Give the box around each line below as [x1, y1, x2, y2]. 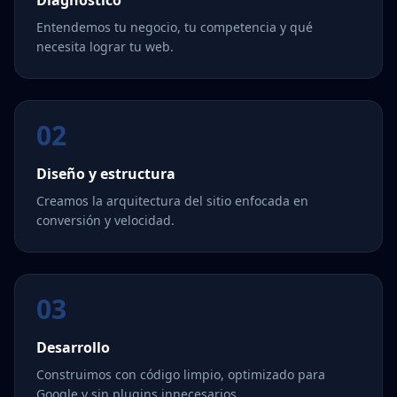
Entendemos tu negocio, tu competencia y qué [36, 19, 313, 35]
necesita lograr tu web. [36, 38, 174, 55]
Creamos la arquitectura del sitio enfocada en [36, 192, 308, 209]
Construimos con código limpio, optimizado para [36, 366, 325, 383]
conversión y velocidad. [36, 212, 175, 229]
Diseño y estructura [36, 164, 175, 183]
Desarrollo [36, 338, 110, 357]
